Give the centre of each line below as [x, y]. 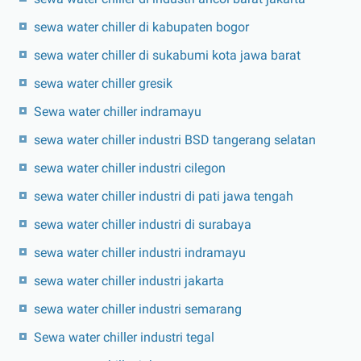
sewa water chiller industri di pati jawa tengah [164, 197]
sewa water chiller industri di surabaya [143, 225]
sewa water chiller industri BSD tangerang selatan [175, 140]
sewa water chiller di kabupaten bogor [141, 27]
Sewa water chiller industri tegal [124, 338]
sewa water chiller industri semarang [138, 309]
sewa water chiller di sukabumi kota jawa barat [167, 56]
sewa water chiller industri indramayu [140, 253]
